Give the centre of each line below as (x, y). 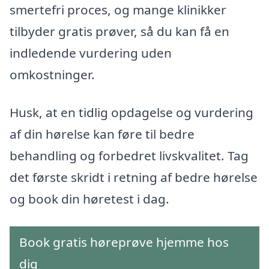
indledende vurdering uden (91, 53)
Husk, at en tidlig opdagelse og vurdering (131, 113)
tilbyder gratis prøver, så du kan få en (119, 31)
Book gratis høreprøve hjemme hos (124, 242)
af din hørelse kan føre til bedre (102, 134)
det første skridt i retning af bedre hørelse (134, 177)
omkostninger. (52, 74)
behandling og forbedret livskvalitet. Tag (129, 156)
